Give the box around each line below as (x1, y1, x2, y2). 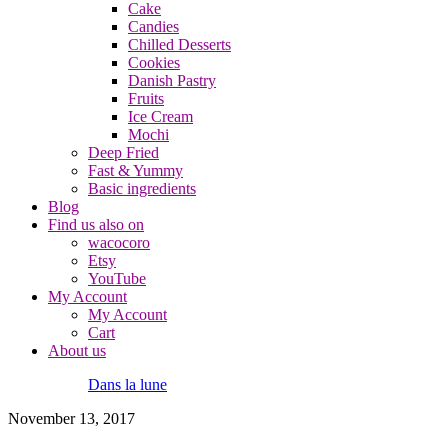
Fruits (128, 90, 164, 107)
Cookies (128, 54, 180, 71)
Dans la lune (88, 376, 167, 393)
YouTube (88, 270, 146, 287)
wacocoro (88, 234, 150, 251)
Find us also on (48, 216, 144, 233)
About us (48, 342, 106, 359)
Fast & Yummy (88, 162, 183, 179)
